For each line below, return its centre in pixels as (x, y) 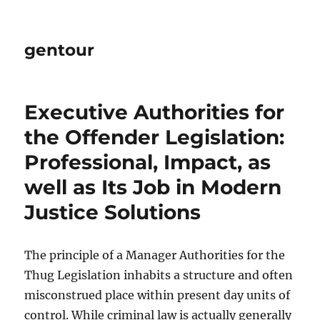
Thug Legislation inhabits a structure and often (159, 275)
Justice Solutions (113, 212)
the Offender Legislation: (155, 137)
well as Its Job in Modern (153, 187)
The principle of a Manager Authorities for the (155, 255)
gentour (60, 50)
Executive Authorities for (155, 112)
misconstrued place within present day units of (157, 295)
